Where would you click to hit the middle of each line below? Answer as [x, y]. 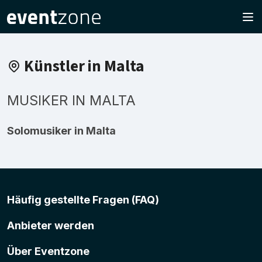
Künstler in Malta [83, 66]
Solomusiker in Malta [61, 131]
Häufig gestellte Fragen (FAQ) [83, 200]
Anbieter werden [51, 225]
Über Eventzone [48, 251]
